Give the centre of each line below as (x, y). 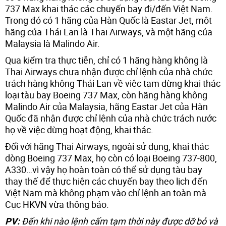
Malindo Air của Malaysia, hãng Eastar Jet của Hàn (106, 106)
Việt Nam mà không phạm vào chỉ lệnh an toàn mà (106, 192)
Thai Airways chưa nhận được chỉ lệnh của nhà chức (109, 71)
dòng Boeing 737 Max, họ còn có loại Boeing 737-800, (111, 158)
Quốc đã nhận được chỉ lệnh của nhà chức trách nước (111, 118)
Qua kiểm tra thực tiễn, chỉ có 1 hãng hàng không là (106, 60)
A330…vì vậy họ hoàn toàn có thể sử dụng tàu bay (104, 169)
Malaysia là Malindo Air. (52, 43)
